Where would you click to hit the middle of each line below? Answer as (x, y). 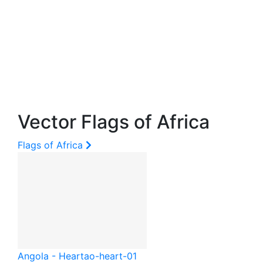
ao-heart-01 (110, 256)
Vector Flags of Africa (114, 122)
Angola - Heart (51, 256)
